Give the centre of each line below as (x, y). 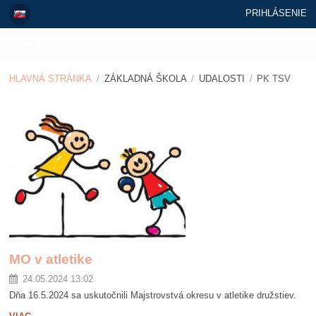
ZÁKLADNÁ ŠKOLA (145, 78)
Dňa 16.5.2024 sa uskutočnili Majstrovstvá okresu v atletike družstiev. (153, 296)
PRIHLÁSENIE (276, 13)
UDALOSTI (221, 78)
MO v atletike (51, 260)
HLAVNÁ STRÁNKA (51, 78)
